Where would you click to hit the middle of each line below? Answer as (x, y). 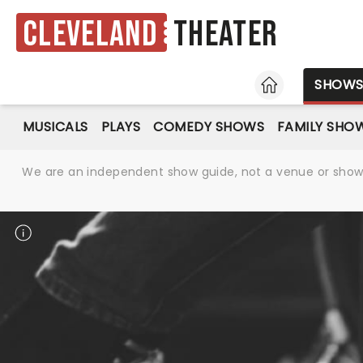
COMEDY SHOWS (209, 127)
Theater (226, 35)
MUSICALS (56, 127)
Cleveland (90, 34)
